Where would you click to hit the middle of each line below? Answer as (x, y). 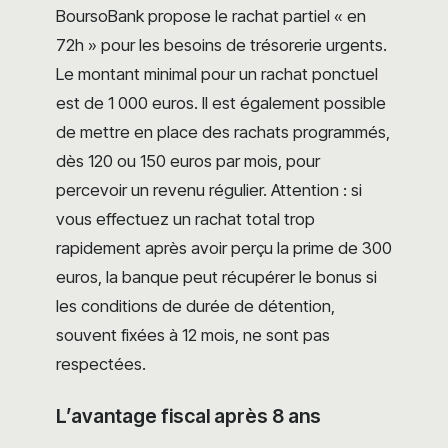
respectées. (101, 364)
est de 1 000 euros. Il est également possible (221, 103)
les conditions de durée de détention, (195, 306)
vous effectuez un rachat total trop (185, 219)
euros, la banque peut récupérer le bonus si (216, 277)
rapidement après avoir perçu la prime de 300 (224, 248)
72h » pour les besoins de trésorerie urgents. (221, 45)
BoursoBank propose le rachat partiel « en (211, 16)
